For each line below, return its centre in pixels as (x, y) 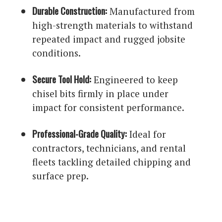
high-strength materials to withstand (113, 25)
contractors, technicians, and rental (109, 148)
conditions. (57, 53)
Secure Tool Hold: (62, 79)
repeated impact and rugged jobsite (109, 39)
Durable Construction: (70, 11)
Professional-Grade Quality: (80, 134)
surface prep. (61, 176)
